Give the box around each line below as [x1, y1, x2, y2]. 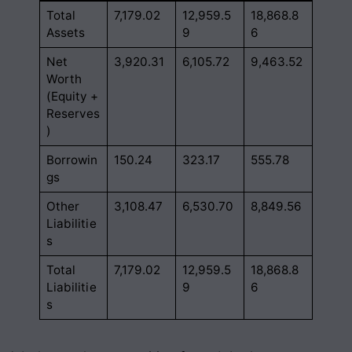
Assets [46, 24, 86, 40]
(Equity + [46, 88, 99, 104]
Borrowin [46, 152, 98, 167]
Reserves [46, 105, 101, 121]
